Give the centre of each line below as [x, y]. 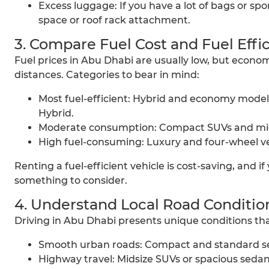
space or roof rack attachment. [114, 20]
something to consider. [71, 181]
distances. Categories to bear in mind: [107, 75]
